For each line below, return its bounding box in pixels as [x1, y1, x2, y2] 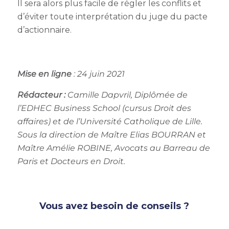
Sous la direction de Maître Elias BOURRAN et [17, 130, 206, 140]
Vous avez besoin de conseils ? [39, 200, 190, 212]
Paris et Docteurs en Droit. [17, 156, 125, 166]
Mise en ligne [17, 69, 72, 79]
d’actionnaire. [17, 25, 74, 35]
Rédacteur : [17, 90, 67, 100]
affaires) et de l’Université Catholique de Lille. [17, 117, 202, 126]
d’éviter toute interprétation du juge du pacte [17, 12, 208, 21]
